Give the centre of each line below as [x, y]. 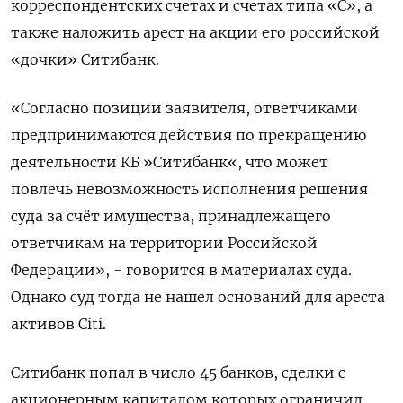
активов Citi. [58, 324]
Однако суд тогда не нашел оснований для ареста [198, 297]
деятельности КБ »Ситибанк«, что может [170, 162]
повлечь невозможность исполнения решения [189, 189]
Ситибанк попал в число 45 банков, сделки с [178, 373]
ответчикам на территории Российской [164, 243]
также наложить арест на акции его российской [195, 33]
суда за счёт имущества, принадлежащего [171, 216]
